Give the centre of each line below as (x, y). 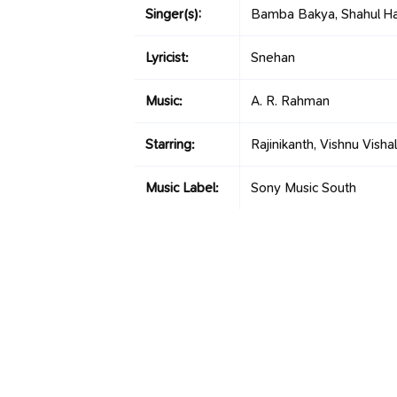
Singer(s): (173, 14)
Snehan (273, 58)
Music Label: (182, 188)
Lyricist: (167, 58)
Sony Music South (304, 188)
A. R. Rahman (290, 101)
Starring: (170, 144)
